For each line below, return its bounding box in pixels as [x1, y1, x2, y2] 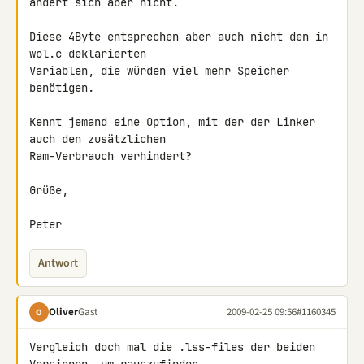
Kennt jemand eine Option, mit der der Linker [29, 115, 315, 129]
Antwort [38, 255, 78, 271]
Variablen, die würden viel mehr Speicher [29, 63, 289, 78]
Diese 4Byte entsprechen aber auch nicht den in [29, 29, 328, 44]
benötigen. [29, 80, 94, 95]
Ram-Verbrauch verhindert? [29, 149, 192, 163]
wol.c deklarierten [29, 46, 153, 61]
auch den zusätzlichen [29, 132, 172, 146]
